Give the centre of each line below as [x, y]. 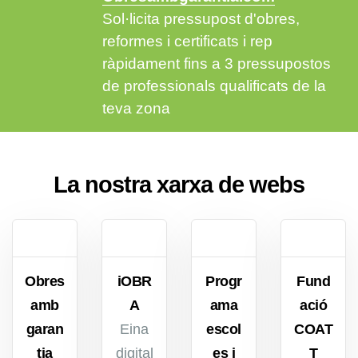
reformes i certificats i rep [187, 41]
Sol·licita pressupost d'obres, [201, 18]
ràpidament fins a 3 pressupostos [216, 63]
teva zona [136, 108]
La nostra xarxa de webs [179, 184]
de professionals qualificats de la [214, 86]
